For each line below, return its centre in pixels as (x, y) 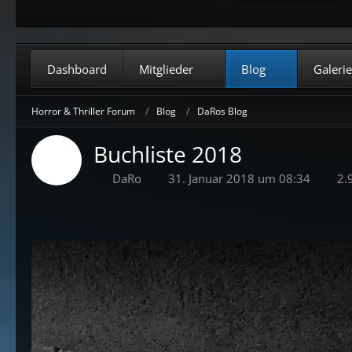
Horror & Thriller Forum (83, 111)
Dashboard (77, 69)
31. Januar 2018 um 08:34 (239, 178)
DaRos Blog (222, 111)
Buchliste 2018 (168, 154)
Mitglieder (166, 69)
